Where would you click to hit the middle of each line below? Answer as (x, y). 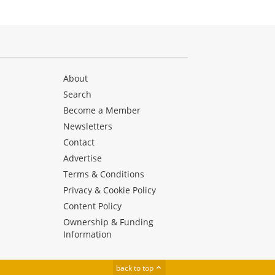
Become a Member (102, 110)
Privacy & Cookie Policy (110, 190)
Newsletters (88, 126)
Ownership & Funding (109, 222)
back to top (136, 268)
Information (88, 234)
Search (78, 95)
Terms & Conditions (104, 174)
